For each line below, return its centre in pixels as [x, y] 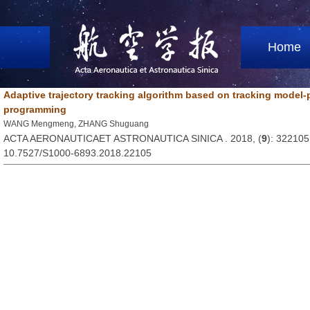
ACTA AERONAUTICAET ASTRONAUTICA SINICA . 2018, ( [133, 138]
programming [35, 109]
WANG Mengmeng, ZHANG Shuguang [76, 124]
